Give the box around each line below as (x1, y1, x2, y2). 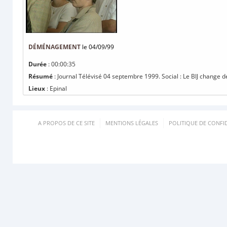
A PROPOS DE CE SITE (38, 119, 95, 127)
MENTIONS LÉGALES (105, 119, 158, 127)
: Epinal (45, 84, 67, 93)
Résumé (28, 72, 53, 81)
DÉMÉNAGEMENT (28, 43, 81, 51)
